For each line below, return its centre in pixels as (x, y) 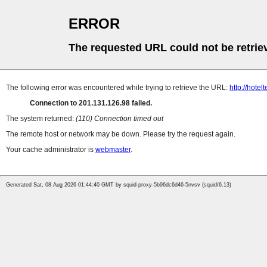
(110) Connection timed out (119, 119)
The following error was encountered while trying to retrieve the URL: (118, 88)
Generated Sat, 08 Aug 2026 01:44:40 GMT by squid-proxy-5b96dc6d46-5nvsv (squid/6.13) (119, 185)
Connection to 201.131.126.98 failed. (91, 103)
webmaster (113, 150)
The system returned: (41, 119)
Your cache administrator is (51, 150)
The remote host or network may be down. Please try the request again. (121, 134)
